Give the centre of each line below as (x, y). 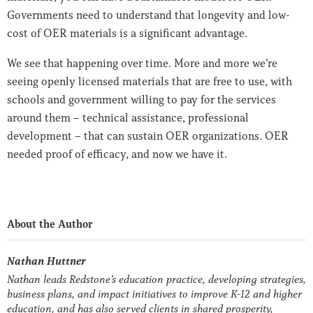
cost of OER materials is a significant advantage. (127, 33)
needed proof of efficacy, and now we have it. (117, 154)
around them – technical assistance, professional (128, 118)
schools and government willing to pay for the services (141, 100)
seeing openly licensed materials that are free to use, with (150, 81)
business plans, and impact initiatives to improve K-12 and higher (154, 294)
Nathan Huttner (46, 261)
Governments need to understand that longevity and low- (148, 15)
